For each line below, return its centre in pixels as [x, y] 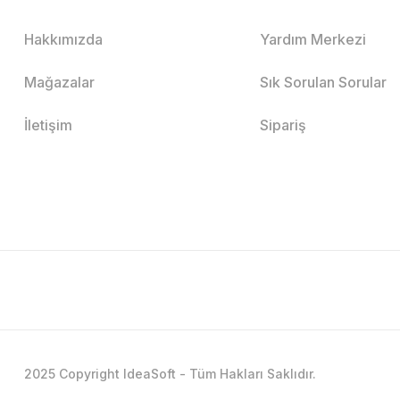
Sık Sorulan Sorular [324, 82]
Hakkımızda [63, 39]
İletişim [48, 125]
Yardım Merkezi [313, 39]
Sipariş [283, 125]
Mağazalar [59, 82]
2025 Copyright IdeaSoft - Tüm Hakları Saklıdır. [170, 373]
